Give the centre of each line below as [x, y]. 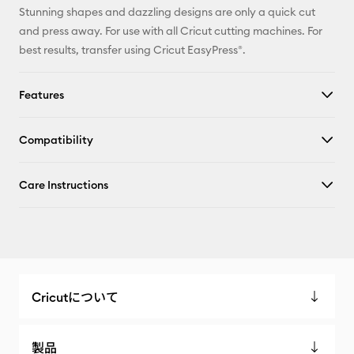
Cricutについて [75, 297]
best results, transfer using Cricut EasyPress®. [132, 50]
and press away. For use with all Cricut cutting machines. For [171, 31]
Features [41, 95]
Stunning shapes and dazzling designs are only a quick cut [167, 12]
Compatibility [56, 140]
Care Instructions [64, 185]
